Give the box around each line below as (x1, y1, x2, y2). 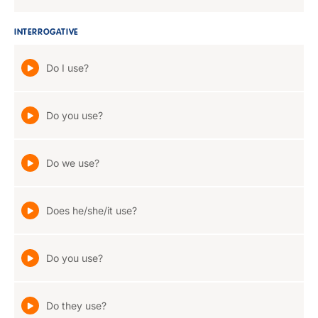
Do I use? (46, 62, 89, 74)
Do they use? (46, 300, 106, 312)
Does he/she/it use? (46, 204, 137, 216)
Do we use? (46, 157, 99, 169)
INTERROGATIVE (14, 28, 79, 37)
